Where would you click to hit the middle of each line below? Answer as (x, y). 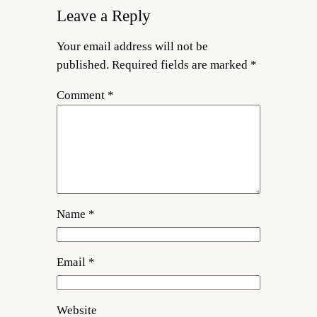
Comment (82, 95)
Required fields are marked (181, 64)
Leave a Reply (103, 16)
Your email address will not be (132, 46)
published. (82, 64)
